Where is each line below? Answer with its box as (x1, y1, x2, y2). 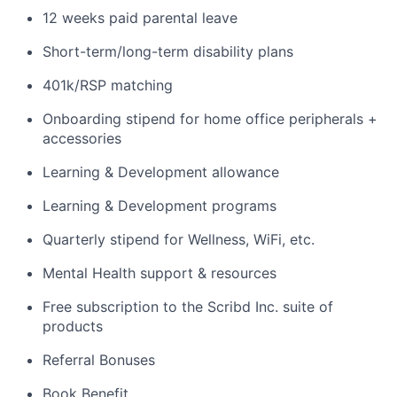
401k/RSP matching (43, 76, 173, 95)
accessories (43, 129, 121, 148)
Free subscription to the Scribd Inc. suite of (43, 298, 333, 316)
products (43, 317, 103, 336)
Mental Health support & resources (43, 264, 276, 283)
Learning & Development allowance (43, 163, 279, 182)
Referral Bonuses (43, 351, 155, 370)
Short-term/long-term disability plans (43, 43, 293, 61)
